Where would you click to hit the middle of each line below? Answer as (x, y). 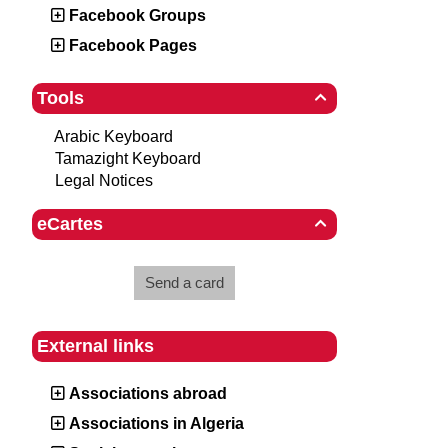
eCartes (70, 224)
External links (95, 346)
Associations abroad (148, 393)
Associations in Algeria (156, 423)
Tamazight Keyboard (128, 158)
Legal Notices (104, 180)
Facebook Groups (137, 15)
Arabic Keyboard (113, 136)
